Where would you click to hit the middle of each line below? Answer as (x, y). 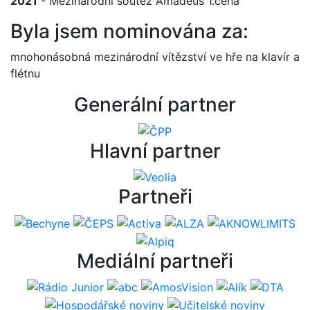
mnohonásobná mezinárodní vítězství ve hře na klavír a (155, 57)
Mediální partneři (155, 261)
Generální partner (155, 104)
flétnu (25, 73)
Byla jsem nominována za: (129, 31)
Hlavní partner (155, 151)
